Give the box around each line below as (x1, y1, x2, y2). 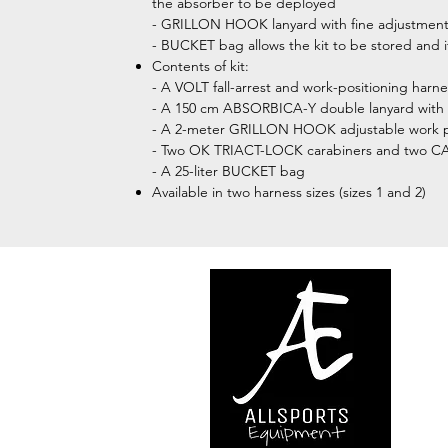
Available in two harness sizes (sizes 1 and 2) (152, 183, 426, 201)
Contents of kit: (152, 57, 249, 75)
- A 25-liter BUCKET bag (152, 162, 305, 180)
